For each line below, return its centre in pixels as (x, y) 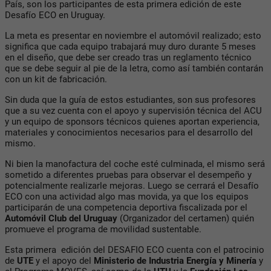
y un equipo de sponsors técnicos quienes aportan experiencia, (132, 122)
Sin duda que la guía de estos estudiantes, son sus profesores (130, 100)
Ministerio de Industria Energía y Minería (175, 261)
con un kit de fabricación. (56, 80)
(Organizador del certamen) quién (186, 219)
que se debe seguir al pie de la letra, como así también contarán (134, 69)
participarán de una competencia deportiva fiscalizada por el (126, 208)
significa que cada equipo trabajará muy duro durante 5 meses (130, 47)
